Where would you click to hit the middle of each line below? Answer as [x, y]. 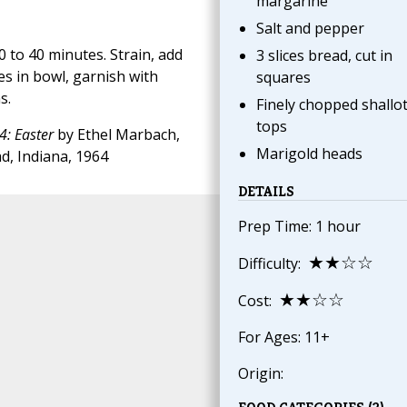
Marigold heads [309, 154]
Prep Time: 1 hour [299, 227]
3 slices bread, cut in [324, 56]
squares [283, 78]
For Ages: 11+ [283, 338]
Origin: [262, 374]
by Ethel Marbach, [116, 134]
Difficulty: [273, 264]
